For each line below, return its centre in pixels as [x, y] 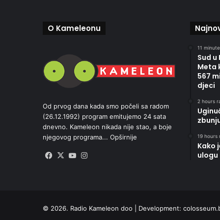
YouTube [93, 156]
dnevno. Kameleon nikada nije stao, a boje [107, 127]
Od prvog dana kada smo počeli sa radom [106, 106]
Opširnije [124, 137]
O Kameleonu [74, 28]
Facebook [71, 156]
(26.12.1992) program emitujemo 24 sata [104, 117]
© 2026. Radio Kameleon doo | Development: [113, 208]
